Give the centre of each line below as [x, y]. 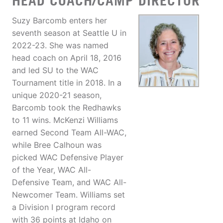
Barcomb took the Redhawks [66, 108]
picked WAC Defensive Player [68, 158]
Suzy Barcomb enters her [59, 21]
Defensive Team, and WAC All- [69, 182]
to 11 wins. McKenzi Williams [65, 120]
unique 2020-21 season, [57, 95]
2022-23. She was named [60, 46]
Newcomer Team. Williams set [68, 195]
